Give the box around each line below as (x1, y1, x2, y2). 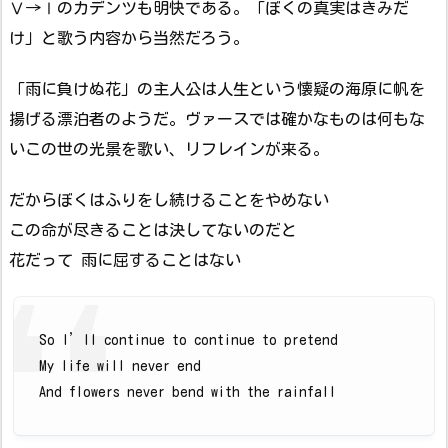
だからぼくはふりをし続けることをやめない (9, 191, 329, 208)
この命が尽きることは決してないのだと (9, 221, 297, 238)
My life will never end (39, 359, 201, 374)
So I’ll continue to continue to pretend (39, 333, 338, 348)
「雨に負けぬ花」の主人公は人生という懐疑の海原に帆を (9, 81, 425, 98)
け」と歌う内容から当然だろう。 (9, 30, 249, 47)
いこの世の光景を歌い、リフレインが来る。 (9, 141, 329, 158)
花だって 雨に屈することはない (9, 251, 241, 268)
